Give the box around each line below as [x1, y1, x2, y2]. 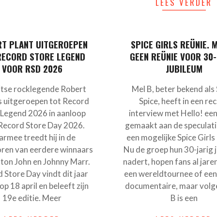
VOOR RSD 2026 [1, 62, 62, 76]
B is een [170, 193, 198, 203]
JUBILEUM [165, 62, 202, 76]
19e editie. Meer [2, 193, 62, 203]
